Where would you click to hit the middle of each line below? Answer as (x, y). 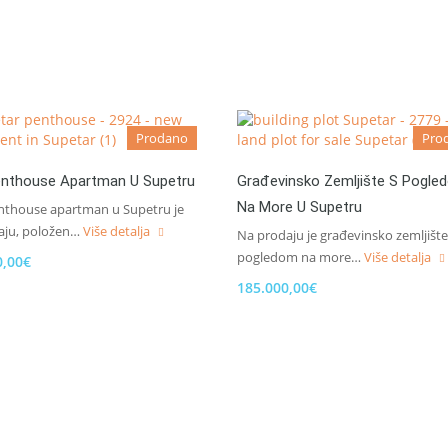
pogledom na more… (300, 257)
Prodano (162, 138)
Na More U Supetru (299, 207)
